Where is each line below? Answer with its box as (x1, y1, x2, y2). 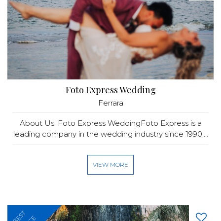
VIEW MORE (93, 161, 128, 168)
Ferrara (98, 98, 123, 108)
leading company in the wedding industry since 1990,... (13, 129, 208, 139)
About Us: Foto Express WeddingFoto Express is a (19, 118, 202, 128)
